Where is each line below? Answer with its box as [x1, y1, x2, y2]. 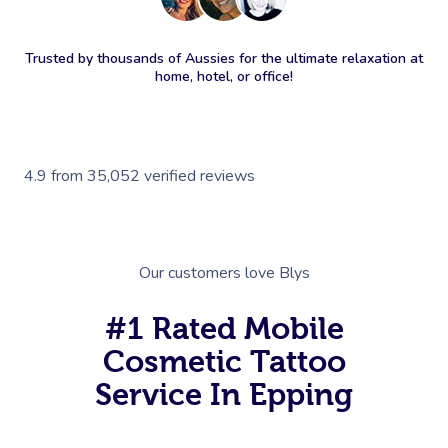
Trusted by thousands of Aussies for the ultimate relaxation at [25, 48, 423, 68]
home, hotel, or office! [155, 66, 293, 86]
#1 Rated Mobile [104, 310, 344, 345]
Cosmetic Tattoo [102, 343, 346, 378]
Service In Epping [95, 376, 353, 411]
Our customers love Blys [138, 261, 310, 284]
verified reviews [144, 164, 255, 187]
